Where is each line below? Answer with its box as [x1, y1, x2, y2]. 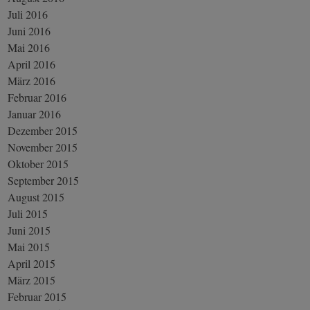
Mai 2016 [8, 39, 51, 55]
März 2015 [8, 272, 56, 287]
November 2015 [8, 139, 78, 154]
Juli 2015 [8, 206, 48, 221]
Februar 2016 [8, 89, 67, 104]
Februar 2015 [8, 289, 67, 304]
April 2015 [8, 255, 56, 271]
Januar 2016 [8, 106, 62, 121]
